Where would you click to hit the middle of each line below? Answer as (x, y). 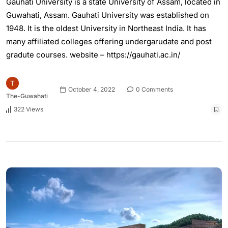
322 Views (28, 109)
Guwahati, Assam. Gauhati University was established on (108, 15)
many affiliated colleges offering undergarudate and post (109, 41)
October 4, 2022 (91, 90)
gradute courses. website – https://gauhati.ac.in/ (93, 54)
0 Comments (154, 90)
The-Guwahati (27, 96)
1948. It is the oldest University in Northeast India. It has (106, 28)
